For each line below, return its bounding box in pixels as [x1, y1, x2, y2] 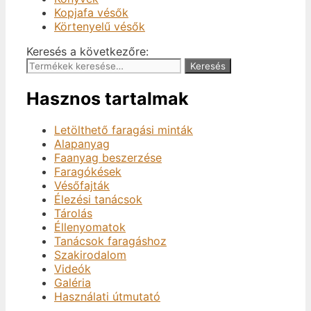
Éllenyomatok [54, 220, 126, 235]
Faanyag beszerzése [54, 151, 162, 165]
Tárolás [54, 206, 92, 221]
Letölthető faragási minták [54, 123, 193, 137]
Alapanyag [54, 137, 110, 151]
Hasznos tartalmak [26, 87, 189, 109]
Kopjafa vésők [54, 5, 128, 19]
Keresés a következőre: [26, 44, 149, 58]
